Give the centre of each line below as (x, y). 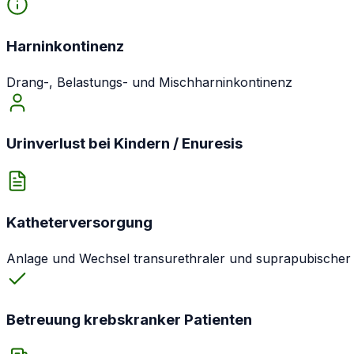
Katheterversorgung (79, 222)
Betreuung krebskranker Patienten (129, 320)
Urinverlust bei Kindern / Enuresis (124, 144)
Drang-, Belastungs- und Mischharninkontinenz (149, 82)
